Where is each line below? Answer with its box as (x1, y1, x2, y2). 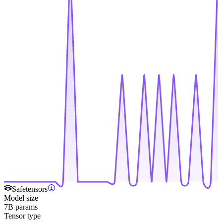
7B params (4, 203, 38, 212)
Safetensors (12, 185, 48, 194)
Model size (4, 194, 38, 203)
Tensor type (4, 212, 41, 221)
